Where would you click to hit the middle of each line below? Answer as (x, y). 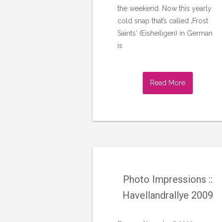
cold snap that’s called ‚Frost (163, 21)
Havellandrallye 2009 (168, 195)
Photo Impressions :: (168, 180)
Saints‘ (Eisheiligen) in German (165, 33)
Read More (168, 83)
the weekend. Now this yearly (165, 8)
